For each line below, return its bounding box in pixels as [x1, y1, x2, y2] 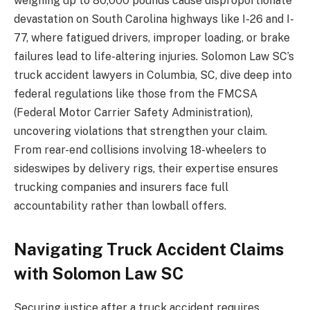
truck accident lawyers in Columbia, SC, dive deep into [14, 69, 292, 82]
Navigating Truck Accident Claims [14, 239, 284, 259]
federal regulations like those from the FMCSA [14, 87, 257, 101]
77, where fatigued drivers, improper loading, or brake [14, 31, 290, 45]
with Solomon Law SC [14, 264, 184, 284]
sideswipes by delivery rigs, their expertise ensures [14, 162, 278, 176]
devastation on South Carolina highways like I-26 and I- [14, 12, 294, 26]
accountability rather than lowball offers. [14, 199, 226, 213]
